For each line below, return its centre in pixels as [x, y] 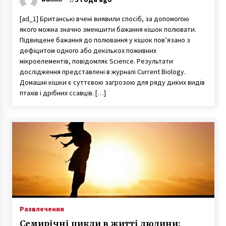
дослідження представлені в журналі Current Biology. [102, 72]
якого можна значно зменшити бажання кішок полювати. [108, 29]
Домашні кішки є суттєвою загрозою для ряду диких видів [112, 82]
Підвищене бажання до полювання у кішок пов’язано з [105, 40]
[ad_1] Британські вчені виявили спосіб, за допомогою [104, 19]
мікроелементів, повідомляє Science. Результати [96, 61]
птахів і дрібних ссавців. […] [63, 93]
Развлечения [42, 209]
